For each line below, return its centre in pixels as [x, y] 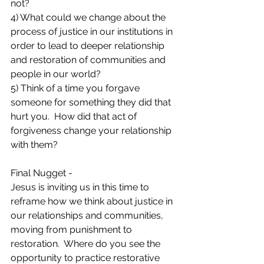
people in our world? [57, 74]
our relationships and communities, [88, 215]
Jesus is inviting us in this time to [81, 187]
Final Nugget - [42, 173]
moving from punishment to [72, 229]
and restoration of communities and [89, 60]
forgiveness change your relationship [92, 130]
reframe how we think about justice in [93, 201]
